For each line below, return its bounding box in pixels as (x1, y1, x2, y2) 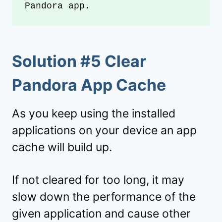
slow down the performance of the (12, 190, 196, 204)
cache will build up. (12, 140, 112, 155)
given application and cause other (12, 207, 191, 221)
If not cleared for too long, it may (12, 173, 184, 187)
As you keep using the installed (12, 107, 175, 121)
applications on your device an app (12, 123, 197, 138)
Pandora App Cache (12, 75, 166, 95)
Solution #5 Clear (12, 52, 146, 71)
